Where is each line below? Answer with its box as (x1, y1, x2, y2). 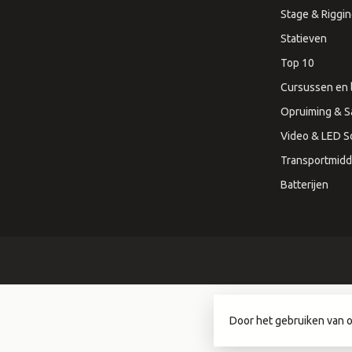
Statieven (280, 31, 327, 45)
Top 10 (280, 56, 314, 69)
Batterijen (280, 178, 328, 191)
